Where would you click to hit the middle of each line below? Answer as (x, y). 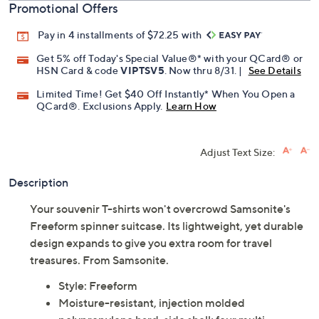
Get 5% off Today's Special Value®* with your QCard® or (170, 58)
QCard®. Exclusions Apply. (100, 106)
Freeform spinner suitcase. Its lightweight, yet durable (167, 226)
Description (38, 183)
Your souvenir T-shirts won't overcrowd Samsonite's (160, 209)
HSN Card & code (79, 70)
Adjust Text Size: (237, 152)
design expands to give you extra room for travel (151, 243)
